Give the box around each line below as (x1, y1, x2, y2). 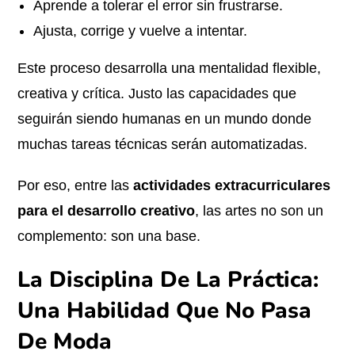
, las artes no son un (195, 203, 324, 219)
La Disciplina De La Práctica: (17, 265, 319, 295)
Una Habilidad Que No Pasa (17, 296, 312, 326)
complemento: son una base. (17, 228, 201, 244)
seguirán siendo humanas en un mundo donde (17, 111, 312, 127)
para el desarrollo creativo (17, 203, 196, 219)
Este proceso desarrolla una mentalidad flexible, (17, 60, 322, 76)
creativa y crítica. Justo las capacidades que (17, 86, 297, 101)
